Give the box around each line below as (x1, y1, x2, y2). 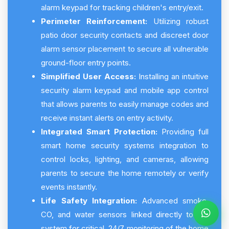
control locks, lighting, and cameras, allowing (41, 154, 209, 164)
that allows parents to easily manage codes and (41, 99, 209, 109)
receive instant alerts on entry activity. (41, 113, 173, 123)
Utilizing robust (147, 16, 209, 26)
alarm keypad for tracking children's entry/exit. (41, 3, 203, 12)
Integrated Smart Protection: (41, 127, 157, 136)
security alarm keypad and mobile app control (41, 85, 209, 95)
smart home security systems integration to (41, 141, 209, 150)
